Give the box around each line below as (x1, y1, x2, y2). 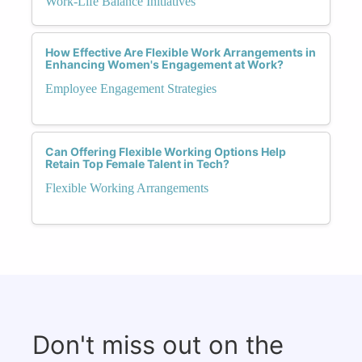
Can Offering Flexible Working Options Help (45, 144, 286, 158)
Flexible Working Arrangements (45, 180, 208, 195)
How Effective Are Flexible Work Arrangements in (45, 44, 316, 59)
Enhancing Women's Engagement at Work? (45, 57, 284, 71)
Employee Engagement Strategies (45, 81, 217, 95)
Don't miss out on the (32, 329, 284, 360)
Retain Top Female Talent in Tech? (45, 156, 229, 170)
